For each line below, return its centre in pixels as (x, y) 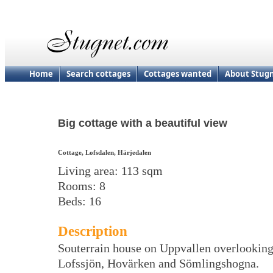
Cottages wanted (178, 74)
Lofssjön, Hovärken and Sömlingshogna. (158, 264)
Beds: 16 (80, 201)
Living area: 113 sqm (110, 171)
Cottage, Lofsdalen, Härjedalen (105, 153)
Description (93, 231)
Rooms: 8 (82, 186)
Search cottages (98, 74)
